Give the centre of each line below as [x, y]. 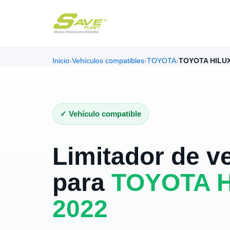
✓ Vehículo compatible [101, 114]
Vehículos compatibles [108, 61]
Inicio [61, 61]
